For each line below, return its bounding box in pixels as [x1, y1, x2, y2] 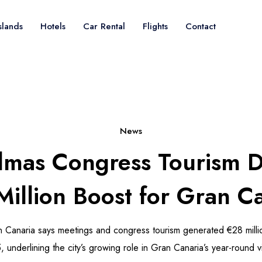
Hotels [40, 20, 65, 33]
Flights [143, 20, 168, 33]
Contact [185, 20, 216, 33]
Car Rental [83, 20, 125, 33]
